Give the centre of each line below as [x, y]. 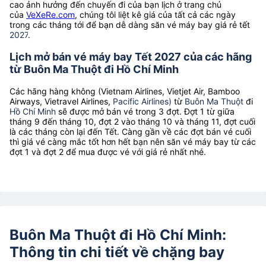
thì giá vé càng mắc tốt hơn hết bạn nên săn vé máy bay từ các [133, 141]
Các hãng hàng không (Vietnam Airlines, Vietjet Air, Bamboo [125, 91]
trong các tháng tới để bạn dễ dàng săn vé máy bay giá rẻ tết [130, 24]
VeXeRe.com [50, 14]
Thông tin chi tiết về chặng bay [117, 252]
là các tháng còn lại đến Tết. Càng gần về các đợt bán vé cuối [130, 131]
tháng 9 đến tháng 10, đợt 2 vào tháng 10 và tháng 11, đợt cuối [132, 121]
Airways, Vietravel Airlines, [61, 101]
